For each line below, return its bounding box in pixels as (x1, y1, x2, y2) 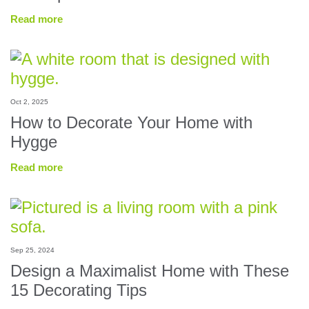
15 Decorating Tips (10, 281, 147, 299)
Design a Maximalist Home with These (10, 261, 289, 280)
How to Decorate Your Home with (10, 113, 252, 132)
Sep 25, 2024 (10, 246, 54, 254)
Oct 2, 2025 (10, 98, 48, 106)
